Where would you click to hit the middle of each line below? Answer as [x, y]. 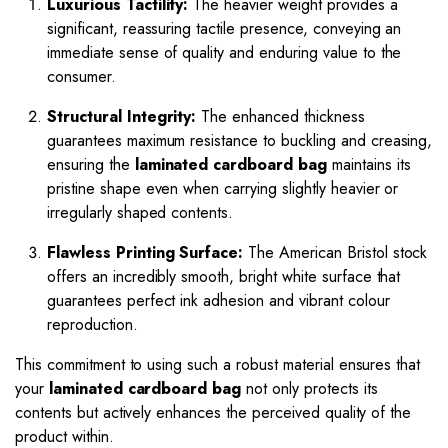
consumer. [81, 76]
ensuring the [91, 164]
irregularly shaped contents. [140, 212]
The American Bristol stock [335, 252]
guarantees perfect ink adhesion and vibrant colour [218, 300]
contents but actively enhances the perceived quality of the [213, 412]
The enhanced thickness [280, 116]
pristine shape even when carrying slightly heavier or [223, 188]
